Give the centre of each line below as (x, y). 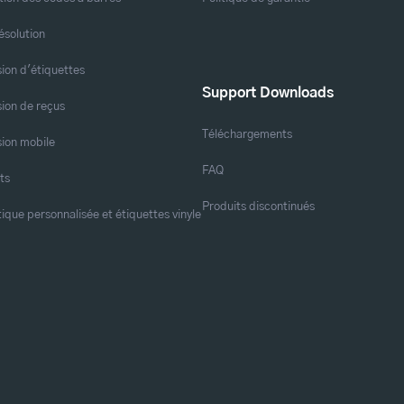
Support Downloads (268, 92)
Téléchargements (247, 134)
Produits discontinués (258, 206)
